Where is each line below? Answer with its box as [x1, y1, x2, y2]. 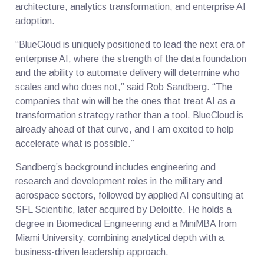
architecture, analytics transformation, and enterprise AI [15, 1, 246, 12]
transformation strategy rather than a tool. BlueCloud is [15, 110, 244, 120]
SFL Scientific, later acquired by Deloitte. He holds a [15, 204, 232, 214]
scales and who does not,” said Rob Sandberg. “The [15, 81, 233, 92]
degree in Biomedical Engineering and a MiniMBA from [15, 218, 237, 229]
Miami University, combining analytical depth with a [15, 232, 225, 243]
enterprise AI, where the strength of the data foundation [15, 53, 247, 64]
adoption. [15, 15, 55, 26]
